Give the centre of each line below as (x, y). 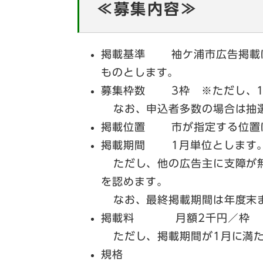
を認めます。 (134, 182)
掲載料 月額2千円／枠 (176, 218)
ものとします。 (140, 73)
